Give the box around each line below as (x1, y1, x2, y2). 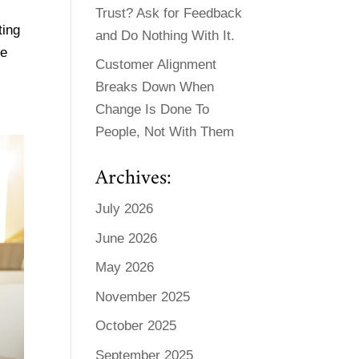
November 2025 (95, 288, 191, 305)
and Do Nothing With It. (95, 27, 236, 43)
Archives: (95, 160, 172, 197)
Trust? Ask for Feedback (95, 5, 243, 21)
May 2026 (95, 260, 155, 276)
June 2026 (95, 230, 158, 246)
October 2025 (95, 318, 177, 334)
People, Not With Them (95, 124, 235, 140)
